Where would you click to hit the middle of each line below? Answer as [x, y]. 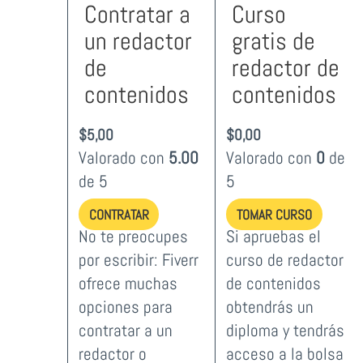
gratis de [274, 41]
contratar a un [125, 331]
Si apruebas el [274, 237]
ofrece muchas [128, 284]
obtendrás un [270, 307]
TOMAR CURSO [275, 214]
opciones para [125, 307]
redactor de [286, 68]
